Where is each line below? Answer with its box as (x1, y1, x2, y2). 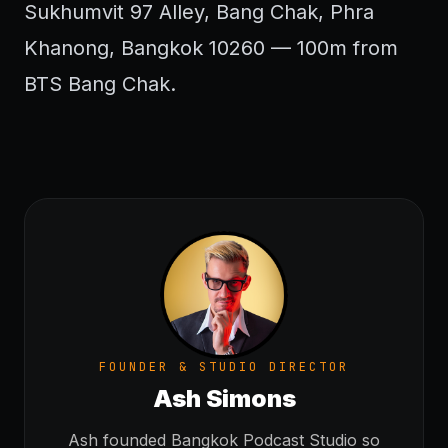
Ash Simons (152, 384, 296, 413)
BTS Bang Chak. (24, 72, 176, 96)
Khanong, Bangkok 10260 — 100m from (24, 36, 398, 60)
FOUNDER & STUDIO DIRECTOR (99, 359, 349, 375)
